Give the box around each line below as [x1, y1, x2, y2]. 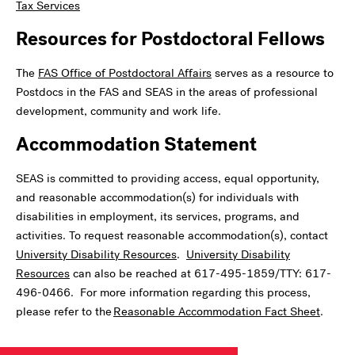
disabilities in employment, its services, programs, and [16, 208, 300, 224]
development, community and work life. [16, 102, 221, 119]
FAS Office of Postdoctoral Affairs [38, 64, 212, 81]
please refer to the [16, 303, 113, 319]
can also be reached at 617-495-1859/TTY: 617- [70, 265, 331, 281]
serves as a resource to [212, 64, 334, 81]
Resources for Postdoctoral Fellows [16, 25, 325, 52]
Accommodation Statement [16, 131, 257, 157]
